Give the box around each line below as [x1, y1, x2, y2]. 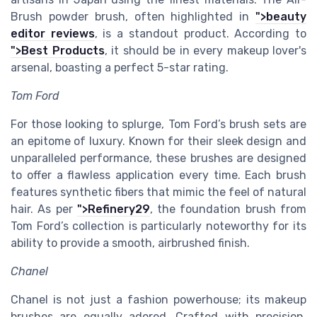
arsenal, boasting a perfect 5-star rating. [11, 61, 229, 75]
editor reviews [11, 27, 95, 41]
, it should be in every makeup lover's [104, 44, 306, 58]
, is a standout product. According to [94, 27, 307, 41]
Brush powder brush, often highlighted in [11, 10, 255, 24]
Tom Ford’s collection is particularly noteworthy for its [11, 219, 306, 234]
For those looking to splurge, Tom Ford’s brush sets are [11, 117, 306, 132]
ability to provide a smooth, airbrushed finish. [11, 236, 250, 250]
